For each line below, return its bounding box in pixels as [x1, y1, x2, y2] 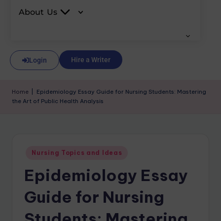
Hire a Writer [71, 56, 110, 64]
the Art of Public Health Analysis [12, 98, 104, 105]
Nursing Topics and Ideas [32, 149, 122, 156]
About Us [19, 7, 57, 17]
